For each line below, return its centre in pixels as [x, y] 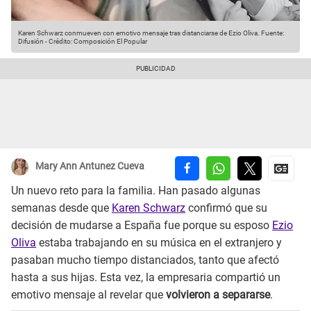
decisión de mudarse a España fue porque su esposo [142, 226]
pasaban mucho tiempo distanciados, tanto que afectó [145, 260]
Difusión [31, 42]
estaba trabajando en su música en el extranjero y [159, 243]
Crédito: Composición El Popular [98, 42]
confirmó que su [226, 208]
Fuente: [272, 33]
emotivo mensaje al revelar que [89, 295]
